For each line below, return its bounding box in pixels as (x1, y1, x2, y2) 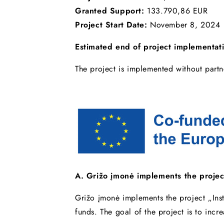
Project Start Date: (75, 18, 150, 30)
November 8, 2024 (150, 18, 220, 30)
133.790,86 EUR (147, 4, 208, 16)
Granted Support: (75, 4, 147, 16)
